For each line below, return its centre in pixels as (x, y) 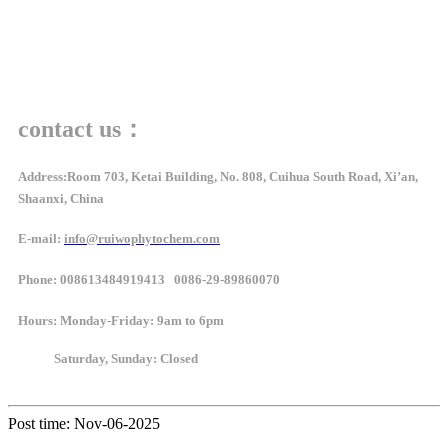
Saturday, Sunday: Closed (126, 358)
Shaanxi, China (61, 198)
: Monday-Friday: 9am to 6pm (140, 320)
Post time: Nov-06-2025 (84, 423)
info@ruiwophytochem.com (142, 239)
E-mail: (41, 239)
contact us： (81, 129)
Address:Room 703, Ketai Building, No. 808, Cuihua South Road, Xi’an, (218, 176)
